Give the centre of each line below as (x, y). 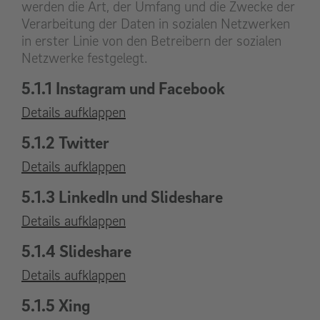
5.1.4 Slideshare (76, 251)
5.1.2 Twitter (65, 142)
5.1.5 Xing (56, 305)
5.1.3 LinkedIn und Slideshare (122, 197)
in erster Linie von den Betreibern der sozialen (151, 41)
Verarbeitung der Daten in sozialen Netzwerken (156, 24)
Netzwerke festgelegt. (85, 58)
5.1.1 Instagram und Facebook (123, 88)
